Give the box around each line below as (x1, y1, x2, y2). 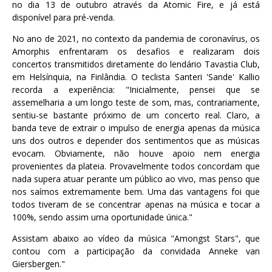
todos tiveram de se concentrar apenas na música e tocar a (12, 199, 260, 210)
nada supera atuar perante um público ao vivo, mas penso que (12, 173, 260, 185)
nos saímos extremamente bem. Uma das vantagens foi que (12, 186, 260, 197)
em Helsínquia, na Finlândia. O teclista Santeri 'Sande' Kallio (12, 71, 260, 83)
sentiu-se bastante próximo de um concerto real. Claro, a (12, 109, 260, 121)
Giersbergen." (12, 258, 65, 270)
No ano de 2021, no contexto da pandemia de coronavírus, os (12, 33, 260, 44)
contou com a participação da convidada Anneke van (12, 245, 260, 257)
